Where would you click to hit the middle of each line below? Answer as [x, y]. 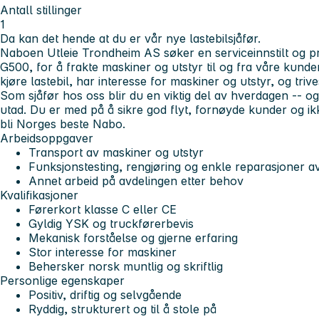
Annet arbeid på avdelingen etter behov [136, 181]
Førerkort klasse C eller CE [103, 209]
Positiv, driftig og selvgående [105, 294]
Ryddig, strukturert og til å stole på [122, 309]
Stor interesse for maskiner [103, 252]
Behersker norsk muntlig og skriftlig [126, 266]
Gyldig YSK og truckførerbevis [111, 223]
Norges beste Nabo [69, 124]
